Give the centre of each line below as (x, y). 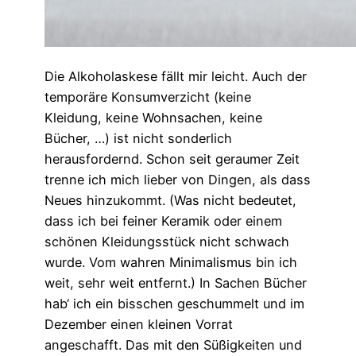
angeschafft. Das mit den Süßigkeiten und (173, 344)
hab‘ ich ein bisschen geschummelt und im (174, 303)
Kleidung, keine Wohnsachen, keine (153, 117)
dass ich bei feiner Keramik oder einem (163, 221)
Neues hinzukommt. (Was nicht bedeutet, (170, 200)
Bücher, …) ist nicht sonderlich (138, 138)
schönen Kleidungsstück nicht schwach (167, 241)
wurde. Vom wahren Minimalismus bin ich (171, 262)
